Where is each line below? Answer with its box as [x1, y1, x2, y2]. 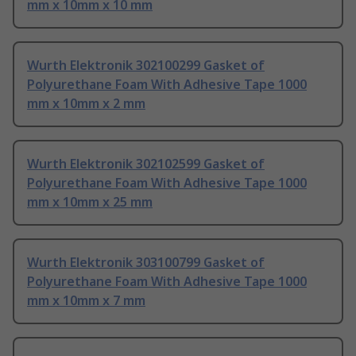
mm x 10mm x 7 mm [27, 292, 145, 310]
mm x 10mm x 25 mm [27, 193, 153, 211]
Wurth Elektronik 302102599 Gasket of [27, 155, 265, 173]
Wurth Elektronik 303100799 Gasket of [27, 253, 265, 272]
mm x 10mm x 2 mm [27, 95, 145, 113]
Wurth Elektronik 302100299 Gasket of [27, 56, 265, 75]
